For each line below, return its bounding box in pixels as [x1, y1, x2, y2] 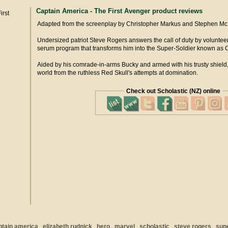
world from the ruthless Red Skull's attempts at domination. [37, 69, 198, 76]
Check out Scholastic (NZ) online [126, 87, 220, 95]
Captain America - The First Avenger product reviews [36, 7, 203, 15]
